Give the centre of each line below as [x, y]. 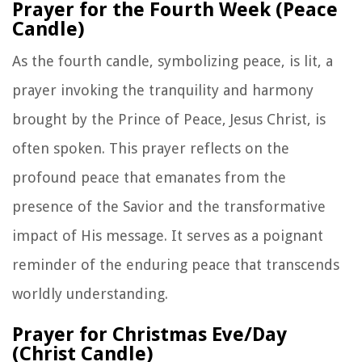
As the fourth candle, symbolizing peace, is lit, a [173, 61]
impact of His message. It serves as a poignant [168, 235]
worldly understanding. [90, 293]
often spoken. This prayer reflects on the [151, 148]
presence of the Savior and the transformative [169, 206]
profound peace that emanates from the [149, 177]
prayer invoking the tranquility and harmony [163, 90]
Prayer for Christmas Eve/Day [149, 334]
